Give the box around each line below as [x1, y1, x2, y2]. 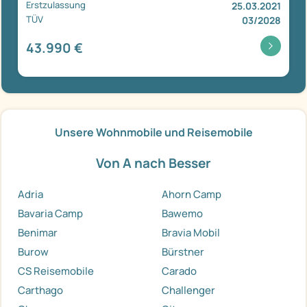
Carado [162, 264, 197, 279]
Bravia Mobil [162, 225, 220, 241]
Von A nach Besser [96, 154, 211, 173]
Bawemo [162, 206, 203, 221]
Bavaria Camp [18, 206, 83, 221]
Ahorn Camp [162, 187, 221, 202]
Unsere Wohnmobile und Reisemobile [54, 125, 253, 140]
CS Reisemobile [18, 264, 94, 279]
